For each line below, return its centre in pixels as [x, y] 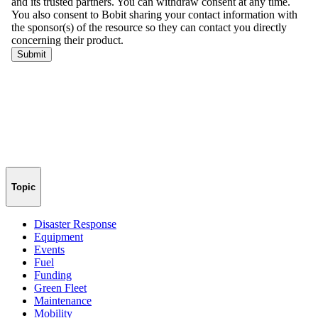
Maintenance [63, 301]
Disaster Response [75, 224]
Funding [53, 275]
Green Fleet [60, 288]
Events [49, 250]
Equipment [59, 237]
